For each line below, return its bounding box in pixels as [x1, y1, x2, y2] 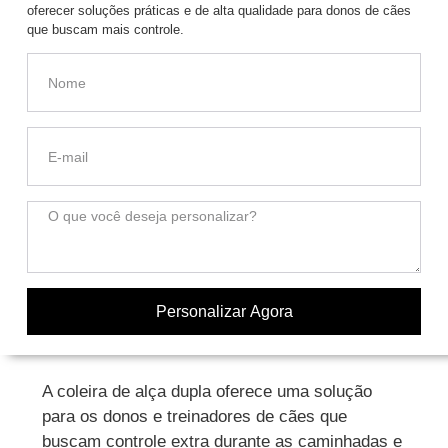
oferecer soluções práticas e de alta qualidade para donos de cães [26, 3, 411, 18]
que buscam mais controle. [26, 22, 184, 37]
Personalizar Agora [155, 302, 293, 320]
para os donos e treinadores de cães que [42, 406, 348, 426]
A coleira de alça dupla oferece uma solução [42, 381, 373, 401]
